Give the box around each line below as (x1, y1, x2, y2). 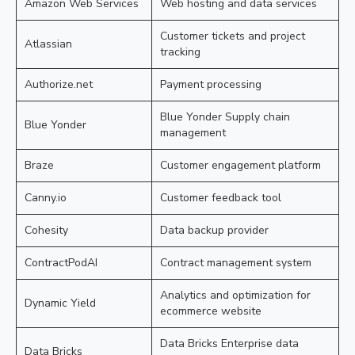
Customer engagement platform (160, 158, 321, 173)
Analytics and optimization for (160, 288, 311, 303)
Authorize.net (25, 77, 93, 92)
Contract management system (160, 255, 311, 270)
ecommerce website (160, 303, 261, 319)
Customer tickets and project (160, 29, 305, 44)
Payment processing (160, 77, 261, 92)
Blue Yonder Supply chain (160, 109, 290, 124)
